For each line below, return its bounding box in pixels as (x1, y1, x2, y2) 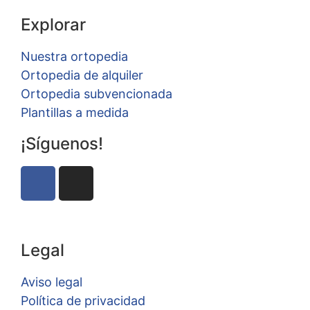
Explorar (21, 14, 86, 35)
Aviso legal (21, 274, 82, 289)
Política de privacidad (21, 293, 145, 308)
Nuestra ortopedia (21, 48, 128, 64)
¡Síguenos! (21, 133, 103, 154)
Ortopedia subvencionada (21, 86, 172, 101)
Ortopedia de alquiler (21, 67, 143, 82)
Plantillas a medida (21, 104, 129, 120)
